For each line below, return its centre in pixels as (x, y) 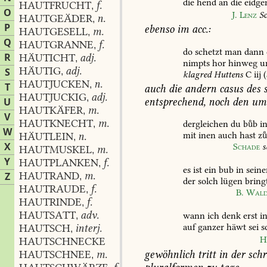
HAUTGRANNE (56, 45)
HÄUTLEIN (46, 136)
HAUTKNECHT (56, 123)
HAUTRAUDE (52, 189)
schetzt (208, 51)
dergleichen (206, 123)
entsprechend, (175, 102)
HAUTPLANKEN (59, 163)
